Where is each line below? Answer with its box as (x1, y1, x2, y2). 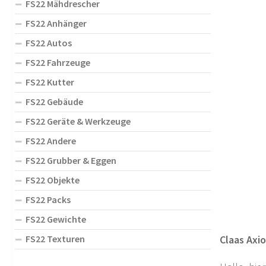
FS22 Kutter (26, 75, 74, 88)
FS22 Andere (26, 134, 76, 147)
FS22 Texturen (26, 232, 85, 245)
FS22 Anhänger (26, 17, 87, 29)
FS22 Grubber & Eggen (26, 154, 116, 166)
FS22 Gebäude (26, 95, 83, 107)
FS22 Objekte (26, 173, 80, 186)
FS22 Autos (26, 36, 72, 49)
